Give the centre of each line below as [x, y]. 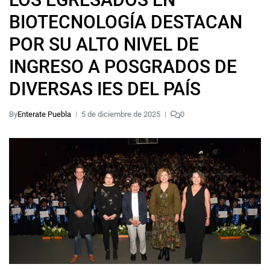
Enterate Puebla [44, 114]
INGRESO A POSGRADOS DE [123, 67]
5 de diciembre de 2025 [121, 114]
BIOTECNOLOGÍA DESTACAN [126, 22]
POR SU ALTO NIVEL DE [104, 44]
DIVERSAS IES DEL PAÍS [105, 89]
